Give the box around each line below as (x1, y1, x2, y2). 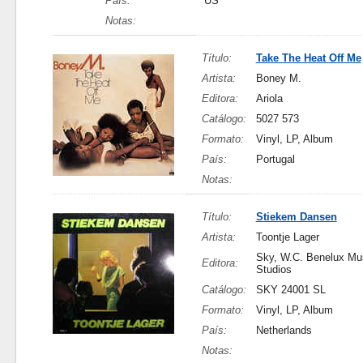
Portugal (255, 153, 295, 165)
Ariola (255, 92, 283, 105)
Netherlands (255, 324, 312, 336)
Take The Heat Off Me (255, 52, 361, 64)
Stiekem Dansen (255, 211, 337, 223)
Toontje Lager (255, 231, 319, 243)
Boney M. (255, 72, 301, 84)
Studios (255, 263, 292, 275)
